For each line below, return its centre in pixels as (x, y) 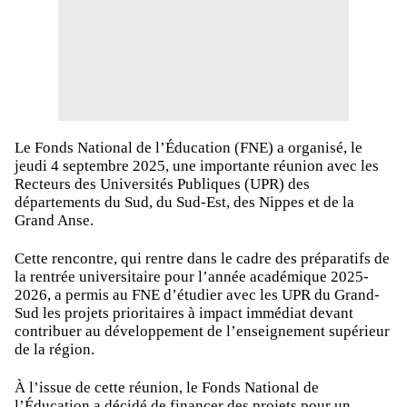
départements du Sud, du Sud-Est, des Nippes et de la (184, 203)
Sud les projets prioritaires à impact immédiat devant (184, 313)
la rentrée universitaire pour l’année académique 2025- (192, 277)
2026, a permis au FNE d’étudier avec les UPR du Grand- (197, 295)
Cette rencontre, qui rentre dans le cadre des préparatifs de (202, 259)
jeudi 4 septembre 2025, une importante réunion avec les (197, 166)
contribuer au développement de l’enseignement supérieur (202, 332)
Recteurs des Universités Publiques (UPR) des (162, 184)
